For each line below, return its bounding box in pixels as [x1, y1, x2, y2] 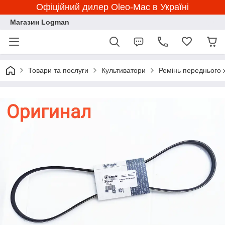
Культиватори [101, 66, 146, 74]
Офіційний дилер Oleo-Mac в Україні [36, 2, 189, 12]
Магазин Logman [10, 18, 69, 26]
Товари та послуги [28, 66, 88, 74]
